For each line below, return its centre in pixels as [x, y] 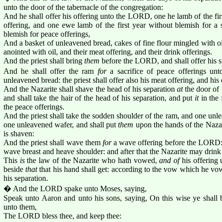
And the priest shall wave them [53, 142]
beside [15, 169]
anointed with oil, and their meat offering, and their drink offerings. [108, 52]
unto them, [20, 207]
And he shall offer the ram [51, 71]
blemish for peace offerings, [47, 34]
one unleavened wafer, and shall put [61, 124]
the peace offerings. [34, 107]
